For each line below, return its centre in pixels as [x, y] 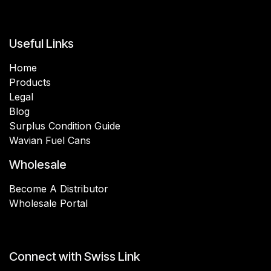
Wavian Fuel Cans [50, 140]
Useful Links [41, 43]
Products [30, 82]
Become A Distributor [59, 188]
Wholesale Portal [48, 203]
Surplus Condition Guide [65, 126]
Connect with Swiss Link [74, 256]
